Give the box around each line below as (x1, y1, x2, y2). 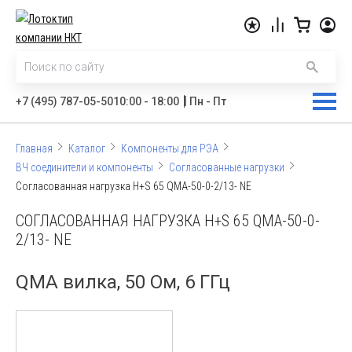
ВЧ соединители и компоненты (16, 161, 153, 174)
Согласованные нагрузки (169, 161, 284, 174)
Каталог (68, 142, 105, 155)
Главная (16, 142, 53, 155)
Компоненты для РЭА (121, 142, 218, 155)
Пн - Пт (189, 95, 226, 108)
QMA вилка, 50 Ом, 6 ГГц (16, 271, 230, 293)
